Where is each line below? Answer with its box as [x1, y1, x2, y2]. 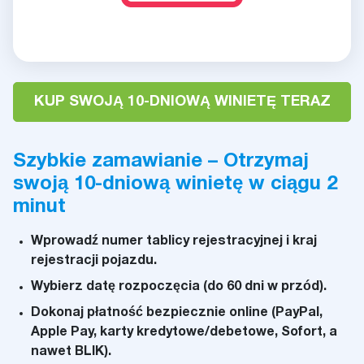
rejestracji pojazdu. [31, 255, 157, 266]
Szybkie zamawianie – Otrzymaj [13, 153, 309, 171]
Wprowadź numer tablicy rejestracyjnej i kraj [31, 236, 317, 247]
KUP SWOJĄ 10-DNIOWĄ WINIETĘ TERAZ [33, 95, 331, 109]
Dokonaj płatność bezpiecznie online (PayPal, [31, 307, 323, 318]
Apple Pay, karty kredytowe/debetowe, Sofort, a [31, 327, 337, 338]
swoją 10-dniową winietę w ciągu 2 [13, 175, 337, 193]
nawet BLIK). [31, 346, 111, 357]
